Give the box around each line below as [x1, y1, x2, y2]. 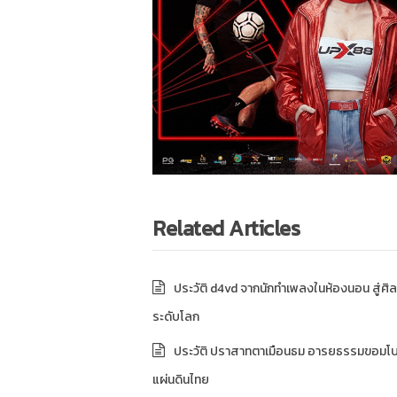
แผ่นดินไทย [152, 370, 209, 389]
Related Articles [152, 212, 300, 244]
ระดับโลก [152, 307, 199, 326]
